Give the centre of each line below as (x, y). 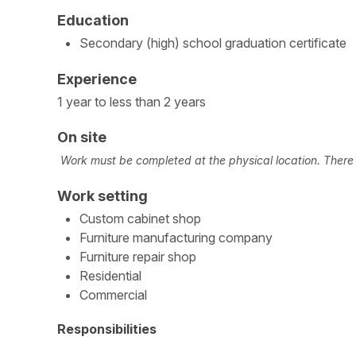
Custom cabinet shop (140, 219)
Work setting (103, 196)
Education (93, 20)
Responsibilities (107, 329)
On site (82, 137)
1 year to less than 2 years (132, 102)
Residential (110, 276)
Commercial (113, 295)
